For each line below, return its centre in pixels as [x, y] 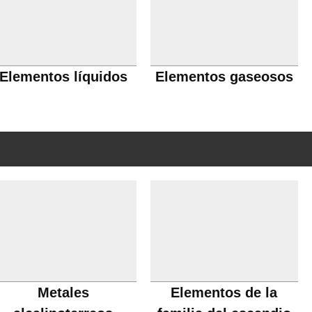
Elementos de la [224, 292]
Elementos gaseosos [224, 77]
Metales [63, 292]
